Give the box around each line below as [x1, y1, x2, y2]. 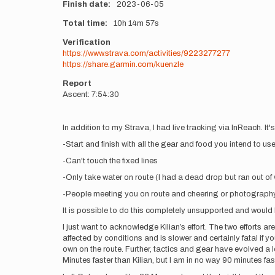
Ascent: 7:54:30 [63, 90, 119, 99]
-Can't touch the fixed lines [63, 157, 158, 165]
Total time [63, 19, 105, 28]
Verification [63, 38, 110, 47]
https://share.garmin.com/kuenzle [63, 60, 184, 69]
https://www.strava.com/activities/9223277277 [63, 49, 230, 58]
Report [63, 79, 91, 88]
